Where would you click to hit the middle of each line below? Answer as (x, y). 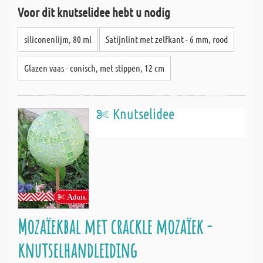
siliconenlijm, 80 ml (58, 39)
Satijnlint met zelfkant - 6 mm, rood (167, 39)
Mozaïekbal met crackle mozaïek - (115, 226)
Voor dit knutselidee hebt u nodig (94, 12)
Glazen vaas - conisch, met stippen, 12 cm (94, 68)
